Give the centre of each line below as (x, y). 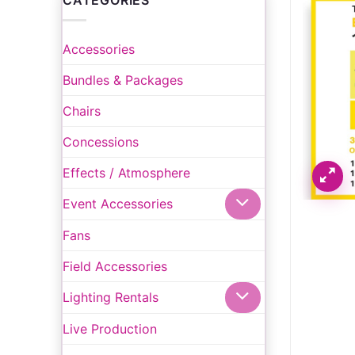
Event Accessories (118, 204)
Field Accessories (115, 266)
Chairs (82, 111)
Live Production (110, 328)
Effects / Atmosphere (126, 172)
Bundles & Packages (123, 80)
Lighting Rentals (111, 298)
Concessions (101, 141)
